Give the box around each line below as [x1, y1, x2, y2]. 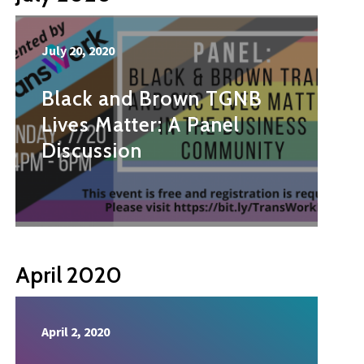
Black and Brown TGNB [41, 86, 262, 111]
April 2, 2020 [41, 323, 110, 340]
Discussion [41, 138, 142, 163]
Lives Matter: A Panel [41, 112, 240, 137]
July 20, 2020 [41, 42, 115, 59]
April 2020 [15, 261, 122, 289]
